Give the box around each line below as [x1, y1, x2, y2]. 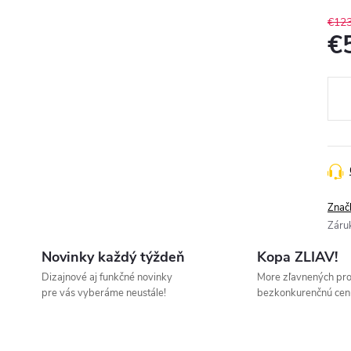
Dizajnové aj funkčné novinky [42, 270, 172, 285]
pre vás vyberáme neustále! [42, 286, 166, 301]
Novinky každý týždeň [42, 248, 185, 267]
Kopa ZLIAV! [256, 248, 338, 267]
